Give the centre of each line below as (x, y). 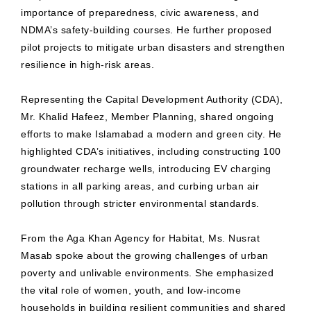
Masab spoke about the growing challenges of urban (145, 256)
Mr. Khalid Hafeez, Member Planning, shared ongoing (147, 117)
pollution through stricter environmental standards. (140, 204)
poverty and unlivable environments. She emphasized (147, 273)
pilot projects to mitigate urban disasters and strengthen (153, 48)
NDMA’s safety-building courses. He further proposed (146, 30)
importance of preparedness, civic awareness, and (140, 13)
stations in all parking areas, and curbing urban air (140, 186)
